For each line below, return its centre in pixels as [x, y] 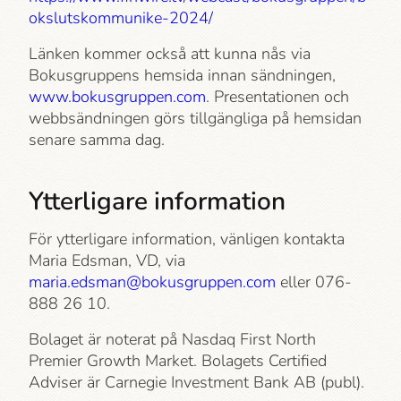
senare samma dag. [97, 139]
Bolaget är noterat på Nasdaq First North [172, 340]
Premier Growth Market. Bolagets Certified [178, 361]
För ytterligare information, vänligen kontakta [187, 239]
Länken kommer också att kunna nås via [170, 53]
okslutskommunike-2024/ [121, 17]
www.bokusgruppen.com [117, 96]
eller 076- [314, 282]
